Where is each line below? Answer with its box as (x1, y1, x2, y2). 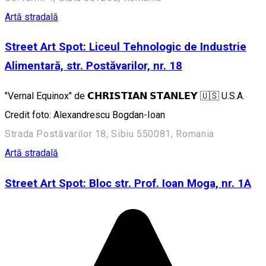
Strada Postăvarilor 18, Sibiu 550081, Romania (5, 128, 214, 140)
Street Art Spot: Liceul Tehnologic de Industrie (5, 40, 246, 54)
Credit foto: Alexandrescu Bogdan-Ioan (5, 109, 165, 121)
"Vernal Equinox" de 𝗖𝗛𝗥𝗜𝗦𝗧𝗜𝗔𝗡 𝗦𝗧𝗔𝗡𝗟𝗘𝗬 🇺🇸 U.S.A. (5, 90, 245, 102)
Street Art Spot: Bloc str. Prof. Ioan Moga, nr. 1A (5, 176, 251, 190)
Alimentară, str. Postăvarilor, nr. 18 (5, 59, 182, 73)
